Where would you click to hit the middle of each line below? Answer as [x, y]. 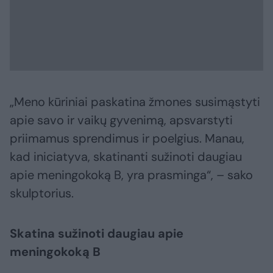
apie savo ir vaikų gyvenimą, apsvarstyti [121, 120]
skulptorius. [42, 193]
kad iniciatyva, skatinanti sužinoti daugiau [126, 157]
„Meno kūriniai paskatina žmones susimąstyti [135, 102]
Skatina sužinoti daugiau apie [97, 234]
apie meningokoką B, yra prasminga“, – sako [131, 175]
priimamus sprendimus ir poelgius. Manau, [127, 139]
